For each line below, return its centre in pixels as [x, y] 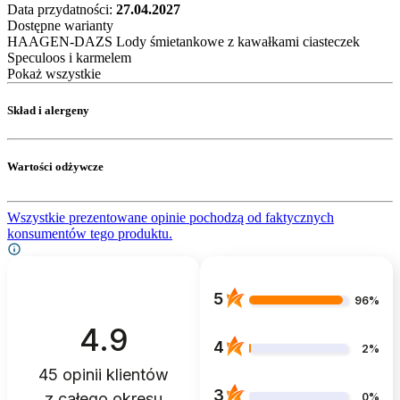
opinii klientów [113, 374]
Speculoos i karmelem [69, 58]
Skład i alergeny [48, 111]
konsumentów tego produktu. [90, 233]
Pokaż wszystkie [54, 74]
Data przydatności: [62, 10]
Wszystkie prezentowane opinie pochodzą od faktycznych [171, 217]
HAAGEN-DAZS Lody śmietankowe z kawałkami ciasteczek [183, 42]
